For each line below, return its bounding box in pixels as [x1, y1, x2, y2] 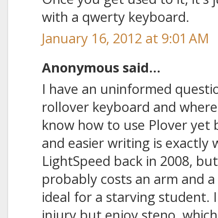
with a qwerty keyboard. [42, 7, 189, 26]
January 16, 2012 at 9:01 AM [42, 29, 209, 48]
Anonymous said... [42, 58, 161, 76]
